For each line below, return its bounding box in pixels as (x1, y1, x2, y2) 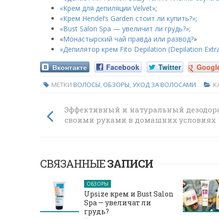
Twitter (156, 62, 181, 72)
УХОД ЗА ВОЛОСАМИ (132, 80, 196, 89)
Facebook (104, 62, 139, 72)
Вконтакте (50, 62, 87, 72)
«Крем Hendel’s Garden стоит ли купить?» (60, 14, 196, 23)
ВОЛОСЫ (73, 80, 100, 89)
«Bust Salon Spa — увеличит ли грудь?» (60, 24, 189, 33)
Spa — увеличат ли (84, 198, 151, 208)
